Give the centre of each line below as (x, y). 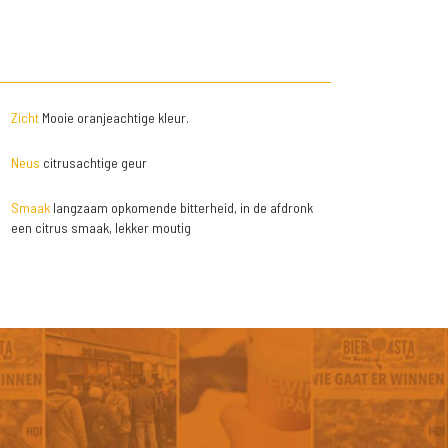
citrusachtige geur (93, 162)
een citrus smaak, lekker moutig (100, 227)
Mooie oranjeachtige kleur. (113, 117)
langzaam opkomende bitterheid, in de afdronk (181, 207)
